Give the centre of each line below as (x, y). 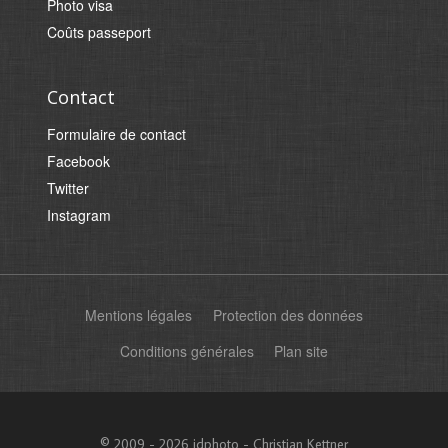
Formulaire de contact (117, 134)
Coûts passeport (99, 32)
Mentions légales (139, 314)
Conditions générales (186, 351)
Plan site (301, 351)
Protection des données (287, 314)
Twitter (68, 188)
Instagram (79, 215)
